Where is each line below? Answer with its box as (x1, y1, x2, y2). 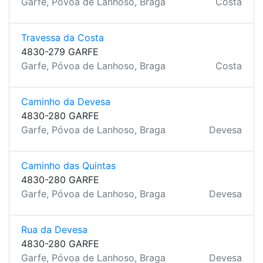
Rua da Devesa (21, 224, 87, 235)
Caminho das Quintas (21, 160, 116, 171)
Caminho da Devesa (21, 96, 110, 107)
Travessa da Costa (21, 32, 104, 43)
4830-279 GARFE (21, 46, 99, 58)
